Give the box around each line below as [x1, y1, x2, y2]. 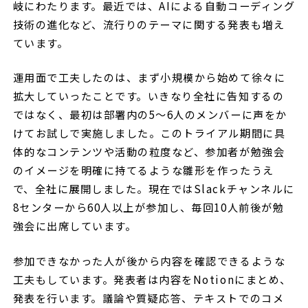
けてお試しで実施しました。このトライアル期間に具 [12, 125, 286, 141]
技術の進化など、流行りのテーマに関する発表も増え [12, 16, 285, 32]
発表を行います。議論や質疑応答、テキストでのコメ [12, 289, 285, 305]
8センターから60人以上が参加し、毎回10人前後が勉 [12, 199, 285, 215]
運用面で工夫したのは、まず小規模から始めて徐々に [12, 69, 286, 85]
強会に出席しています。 [12, 218, 140, 234]
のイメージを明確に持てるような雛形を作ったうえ [12, 162, 274, 178]
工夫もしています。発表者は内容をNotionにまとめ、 [12, 271, 291, 287]
